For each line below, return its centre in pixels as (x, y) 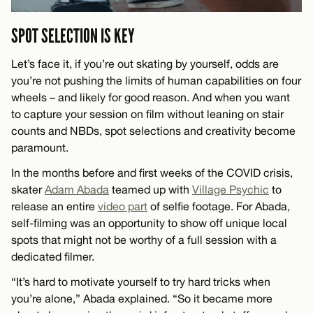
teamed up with (151, 189)
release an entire (54, 206)
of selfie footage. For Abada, (219, 206)
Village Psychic (231, 189)
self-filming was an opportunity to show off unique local (149, 223)
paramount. (40, 147)
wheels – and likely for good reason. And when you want (151, 97)
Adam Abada (77, 189)
